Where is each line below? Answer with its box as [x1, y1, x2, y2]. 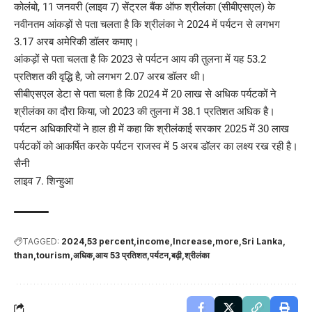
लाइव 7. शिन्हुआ [14, 174, 73, 187]
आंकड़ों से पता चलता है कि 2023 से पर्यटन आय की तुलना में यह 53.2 [14, 52, 266, 65]
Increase [173, 235, 212, 247]
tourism [36, 249, 70, 260]
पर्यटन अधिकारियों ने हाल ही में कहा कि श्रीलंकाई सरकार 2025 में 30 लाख [14, 122, 289, 135]
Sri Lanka [242, 235, 283, 247]
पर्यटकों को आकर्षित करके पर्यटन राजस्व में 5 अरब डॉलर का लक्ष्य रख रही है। [14, 139, 298, 153]
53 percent [87, 235, 134, 247]
